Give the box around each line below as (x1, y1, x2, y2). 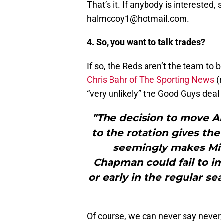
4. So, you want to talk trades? (87, 37, 205, 48)
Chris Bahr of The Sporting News (87, 74, 214, 85)
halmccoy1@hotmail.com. (87, 13, 189, 24)
